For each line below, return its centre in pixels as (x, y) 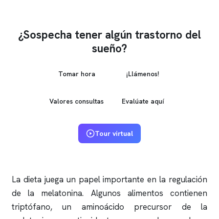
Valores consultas (77, 101)
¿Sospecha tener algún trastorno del (109, 35)
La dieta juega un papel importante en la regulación (109, 179)
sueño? (109, 48)
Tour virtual (114, 133)
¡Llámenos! (142, 74)
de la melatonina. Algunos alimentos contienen (109, 193)
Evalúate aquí (142, 101)
